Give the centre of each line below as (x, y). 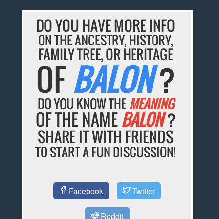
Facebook (85, 191)
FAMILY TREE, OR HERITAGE (106, 54)
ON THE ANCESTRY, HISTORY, (106, 40)
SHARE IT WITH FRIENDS (106, 136)
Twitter (143, 191)
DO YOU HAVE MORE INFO (106, 25)
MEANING (151, 103)
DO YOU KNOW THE (83, 103)
